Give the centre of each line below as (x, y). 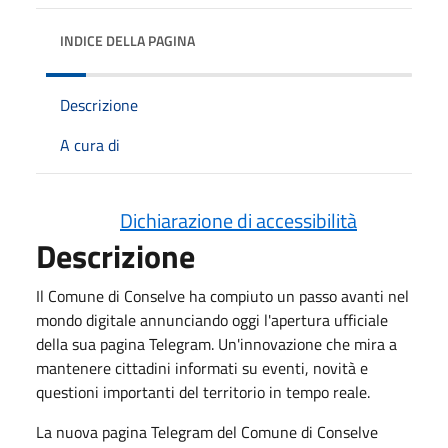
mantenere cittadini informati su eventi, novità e (202, 367)
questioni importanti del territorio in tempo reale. (203, 391)
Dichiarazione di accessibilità (238, 220)
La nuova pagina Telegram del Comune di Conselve (207, 431)
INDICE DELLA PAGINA (127, 40)
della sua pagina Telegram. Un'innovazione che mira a (216, 343)
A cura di (90, 144)
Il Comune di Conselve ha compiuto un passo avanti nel (222, 295)
